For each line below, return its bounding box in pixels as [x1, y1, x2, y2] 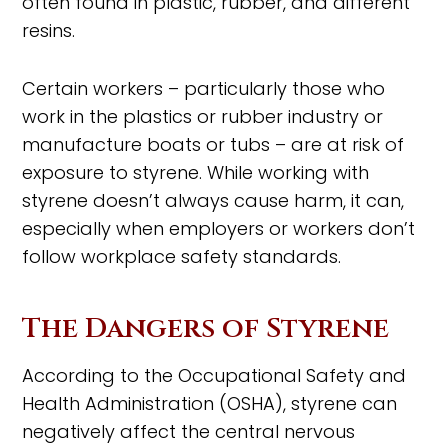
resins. [22, 17, 76, 43]
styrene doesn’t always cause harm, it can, [22, 187, 405, 213]
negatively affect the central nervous [22, 418, 356, 444]
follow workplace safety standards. [22, 243, 342, 269]
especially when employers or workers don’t [22, 215, 416, 241]
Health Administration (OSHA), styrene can [22, 390, 398, 416]
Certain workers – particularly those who [22, 75, 386, 101]
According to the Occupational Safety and [22, 362, 407, 388]
